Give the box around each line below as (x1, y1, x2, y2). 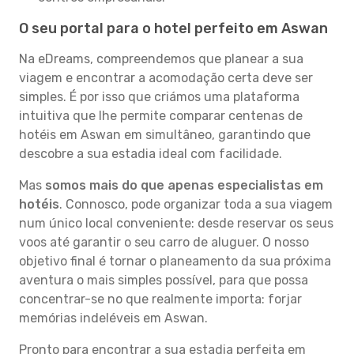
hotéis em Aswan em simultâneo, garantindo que (19, 127, 311, 142)
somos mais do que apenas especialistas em (45, 178, 323, 193)
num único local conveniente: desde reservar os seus (19, 216, 333, 231)
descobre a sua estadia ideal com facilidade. (19, 146, 282, 161)
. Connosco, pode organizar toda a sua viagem (59, 197, 333, 212)
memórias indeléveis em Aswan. (19, 311, 208, 326)
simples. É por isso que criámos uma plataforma (19, 89, 299, 104)
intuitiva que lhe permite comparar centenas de (19, 108, 303, 123)
